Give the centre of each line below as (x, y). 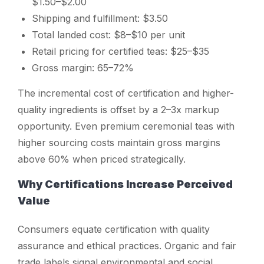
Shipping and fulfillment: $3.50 (100, 18)
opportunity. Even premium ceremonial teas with (126, 126)
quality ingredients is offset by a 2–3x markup (118, 109)
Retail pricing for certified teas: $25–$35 (121, 51)
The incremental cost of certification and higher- (126, 93)
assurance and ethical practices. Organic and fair (127, 245)
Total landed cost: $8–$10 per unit (108, 34)
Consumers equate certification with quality (114, 229)
